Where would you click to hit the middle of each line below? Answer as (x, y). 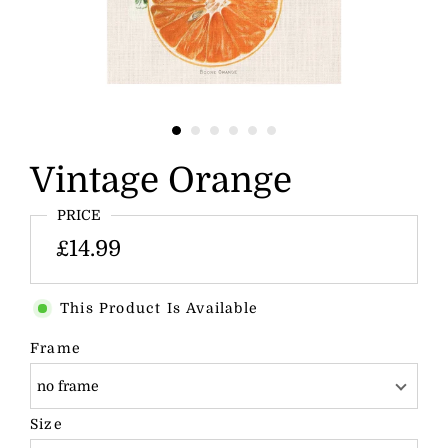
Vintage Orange (161, 180)
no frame (68, 386)
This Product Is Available (159, 308)
